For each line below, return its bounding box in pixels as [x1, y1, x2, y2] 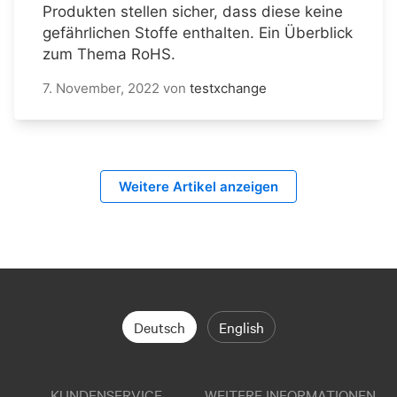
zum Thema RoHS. [43, 44, 175, 63]
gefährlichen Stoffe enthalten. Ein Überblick [43, 23, 353, 42]
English [218, 317, 264, 337]
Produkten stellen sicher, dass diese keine [43, 2, 343, 20]
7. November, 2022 [43, 79, 160, 97]
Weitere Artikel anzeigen [119, 177, 278, 195]
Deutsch [133, 317, 185, 337]
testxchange [190, 79, 267, 97]
